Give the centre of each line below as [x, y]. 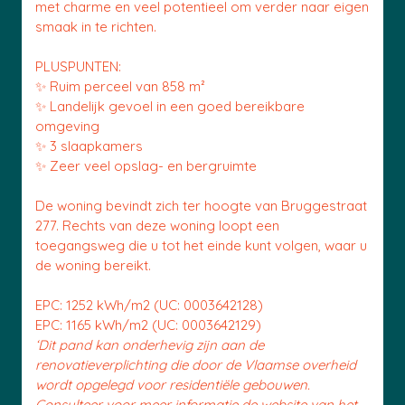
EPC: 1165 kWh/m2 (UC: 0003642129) [148, 325]
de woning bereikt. [93, 265]
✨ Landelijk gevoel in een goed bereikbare [170, 106]
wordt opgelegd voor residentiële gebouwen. [173, 385]
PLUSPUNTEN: [78, 66]
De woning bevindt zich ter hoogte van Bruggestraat [201, 206]
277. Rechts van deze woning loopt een [157, 226]
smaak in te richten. [96, 27]
